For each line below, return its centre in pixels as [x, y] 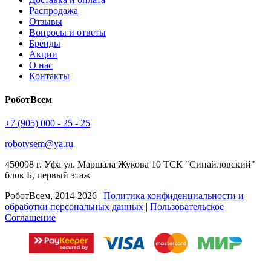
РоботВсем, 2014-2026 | [54, 196]
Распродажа [54, 10]
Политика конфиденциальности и [174, 196]
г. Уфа [49, 165]
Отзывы [46, 21]
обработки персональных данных [74, 207]
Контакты [49, 76]
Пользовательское [187, 207]
